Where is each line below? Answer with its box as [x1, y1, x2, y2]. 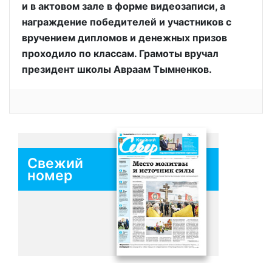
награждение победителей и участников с [22, 16, 231, 28]
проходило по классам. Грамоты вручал [22, 47, 219, 59]
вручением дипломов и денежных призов [22, 32, 227, 44]
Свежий [27, 155, 83, 172]
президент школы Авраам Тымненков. [22, 63, 212, 75]
